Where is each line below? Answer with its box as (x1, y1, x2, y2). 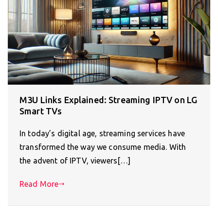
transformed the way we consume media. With (19, 143, 186, 152)
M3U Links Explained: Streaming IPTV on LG (19, 95, 198, 105)
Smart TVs (19, 106, 62, 116)
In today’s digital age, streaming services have (19, 129, 185, 138)
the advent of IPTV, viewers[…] (19, 156, 131, 165)
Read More (19, 180, 59, 189)
